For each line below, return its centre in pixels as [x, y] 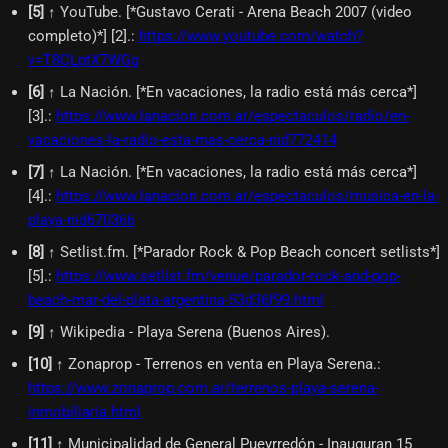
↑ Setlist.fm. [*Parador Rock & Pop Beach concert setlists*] [244, 251]
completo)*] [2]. [79, 35]
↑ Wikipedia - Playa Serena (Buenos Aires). [189, 331]
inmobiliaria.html [84, 411]
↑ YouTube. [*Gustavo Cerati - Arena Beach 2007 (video [230, 11]
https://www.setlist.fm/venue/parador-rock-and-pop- [228, 275]
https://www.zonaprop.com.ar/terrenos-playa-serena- [203, 387]
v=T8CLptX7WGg [83, 59]
